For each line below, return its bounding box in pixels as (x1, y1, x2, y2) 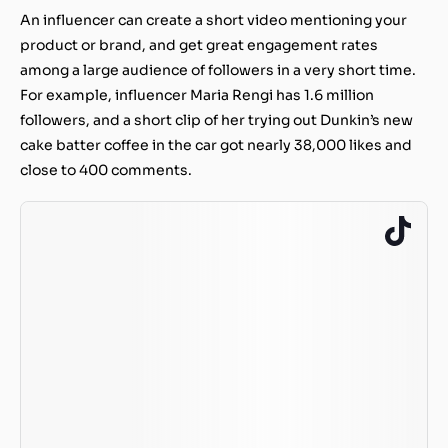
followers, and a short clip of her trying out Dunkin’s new (20, 110, 413, 129)
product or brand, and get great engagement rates (20, 35, 378, 54)
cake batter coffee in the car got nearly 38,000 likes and (20, 135, 412, 154)
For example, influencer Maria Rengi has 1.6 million (20, 85, 374, 104)
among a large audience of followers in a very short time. (20, 60, 416, 79)
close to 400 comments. (20, 160, 192, 179)
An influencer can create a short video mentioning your (20, 10, 407, 29)
